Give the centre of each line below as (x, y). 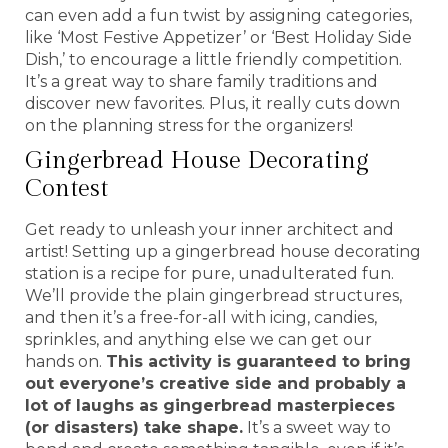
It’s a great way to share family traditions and (201, 81)
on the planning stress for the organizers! (189, 125)
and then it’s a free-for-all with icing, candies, (201, 317)
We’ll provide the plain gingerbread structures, (213, 295)
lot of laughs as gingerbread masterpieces (210, 405)
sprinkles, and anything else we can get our (198, 339)
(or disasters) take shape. (134, 427)
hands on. (65, 361)
